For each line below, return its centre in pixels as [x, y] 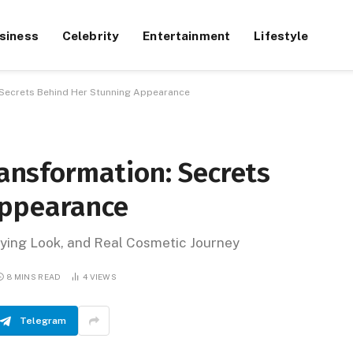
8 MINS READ [34, 276]
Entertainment [187, 35]
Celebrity [91, 35]
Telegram [43, 321]
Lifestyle [281, 35]
